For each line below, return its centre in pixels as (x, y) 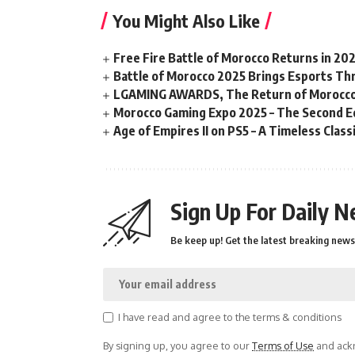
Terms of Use (283, 346)
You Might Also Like (186, 21)
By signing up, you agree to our (177, 346)
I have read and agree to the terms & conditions (230, 317)
